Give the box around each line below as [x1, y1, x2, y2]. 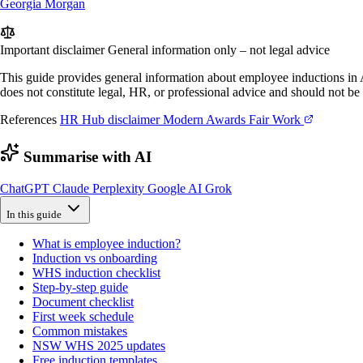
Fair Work [249, 113, 304, 127]
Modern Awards [163, 113, 249, 127]
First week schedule [32, 309, 134, 323]
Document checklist [32, 294, 134, 309]
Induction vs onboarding [32, 250, 157, 265]
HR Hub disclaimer [60, 113, 163, 127]
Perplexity [92, 181, 147, 195]
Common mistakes [32, 323, 127, 338]
